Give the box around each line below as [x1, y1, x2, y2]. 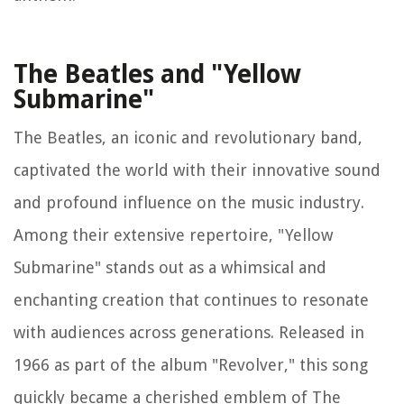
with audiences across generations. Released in [14, 323, 364, 343]
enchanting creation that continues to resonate [14, 290, 369, 310]
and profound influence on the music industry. [14, 193, 364, 213]
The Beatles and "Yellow [14, 60, 301, 90]
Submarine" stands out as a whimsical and [14, 258, 326, 278]
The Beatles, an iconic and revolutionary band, [14, 128, 363, 148]
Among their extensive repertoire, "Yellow [14, 225, 333, 245]
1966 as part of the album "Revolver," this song [14, 355, 368, 375]
